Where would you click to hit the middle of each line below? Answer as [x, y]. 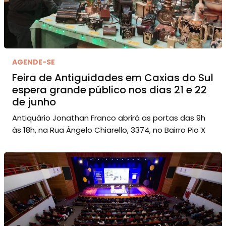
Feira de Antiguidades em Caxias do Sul [113, 77]
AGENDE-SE [34, 62]
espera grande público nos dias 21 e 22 [109, 90]
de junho [34, 102]
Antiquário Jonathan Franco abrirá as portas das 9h [109, 118]
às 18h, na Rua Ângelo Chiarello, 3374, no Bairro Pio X [109, 130]
